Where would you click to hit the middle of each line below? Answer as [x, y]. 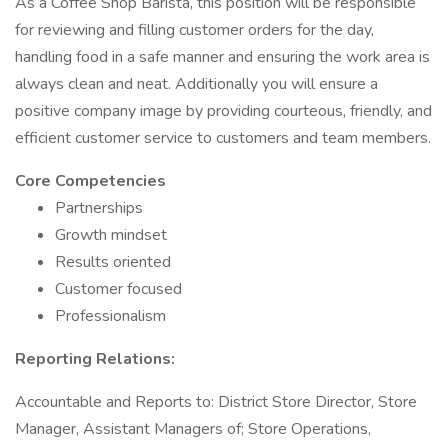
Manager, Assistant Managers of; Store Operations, [193, 429]
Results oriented [113, 262]
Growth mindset [111, 235]
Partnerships [99, 208]
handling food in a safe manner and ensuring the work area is [222, 57]
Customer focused [118, 289]
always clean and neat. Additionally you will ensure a [196, 84]
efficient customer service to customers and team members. [223, 138]
